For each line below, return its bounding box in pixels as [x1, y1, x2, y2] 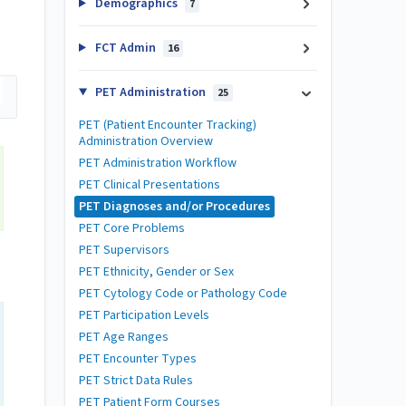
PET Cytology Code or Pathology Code [79, 285, 287, 303]
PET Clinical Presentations [79, 176, 220, 194]
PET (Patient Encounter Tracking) [79, 116, 256, 134]
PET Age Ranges [79, 328, 169, 346]
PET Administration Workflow [79, 154, 237, 172]
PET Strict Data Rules [79, 372, 193, 390]
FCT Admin [92, 39, 159, 57]
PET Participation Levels [79, 306, 209, 324]
